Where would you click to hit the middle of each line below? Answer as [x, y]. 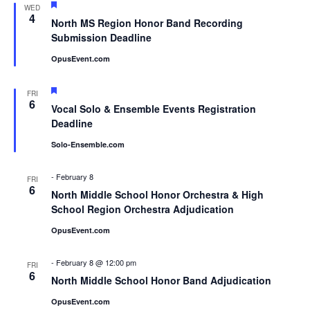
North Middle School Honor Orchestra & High [157, 194]
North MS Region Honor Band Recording [147, 22]
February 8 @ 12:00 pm [96, 262]
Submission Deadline [101, 37]
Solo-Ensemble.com [88, 144]
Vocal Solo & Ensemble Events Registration [153, 108]
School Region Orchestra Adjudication [142, 209]
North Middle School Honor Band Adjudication [161, 280]
